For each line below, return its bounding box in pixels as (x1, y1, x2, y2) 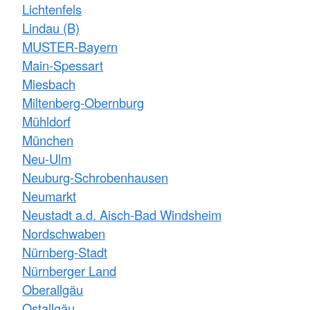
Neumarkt (22, 187, 76, 206)
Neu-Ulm (22, 149, 71, 168)
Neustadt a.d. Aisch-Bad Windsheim (22, 206, 221, 224)
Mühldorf (22, 112, 71, 131)
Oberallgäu (22, 280, 83, 299)
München (22, 131, 73, 149)
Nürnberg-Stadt (22, 243, 107, 262)
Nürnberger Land (22, 262, 116, 280)
